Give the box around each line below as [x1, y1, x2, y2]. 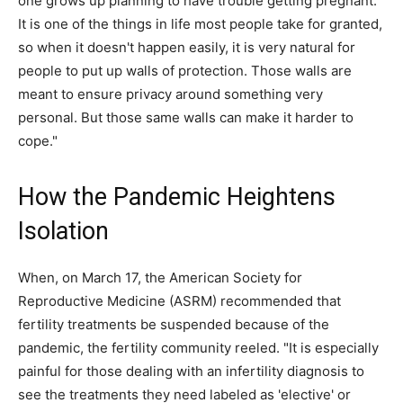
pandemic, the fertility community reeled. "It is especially [18, 339, 379, 357]
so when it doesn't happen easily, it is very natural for [18, 39, 355, 57]
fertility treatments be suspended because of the [18, 316, 329, 334]
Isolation [18, 217, 109, 246]
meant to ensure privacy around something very [18, 85, 323, 103]
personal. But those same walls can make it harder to [18, 109, 354, 127]
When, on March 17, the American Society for [18, 269, 302, 287]
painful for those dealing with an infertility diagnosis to [18, 363, 364, 381]
